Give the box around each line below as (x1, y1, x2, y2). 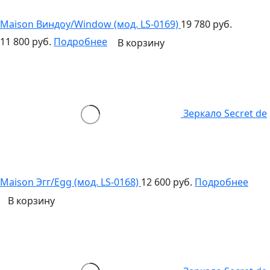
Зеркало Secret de (183, 106, 267, 120)
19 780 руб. (181, 17, 232, 31)
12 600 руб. (141, 175, 192, 189)
